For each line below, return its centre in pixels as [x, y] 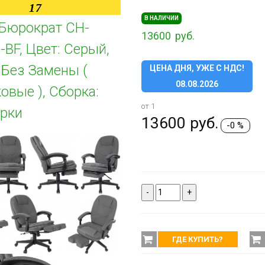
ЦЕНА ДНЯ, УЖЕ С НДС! [197, 68]
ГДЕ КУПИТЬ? [198, 239]
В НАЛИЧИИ [161, 18]
